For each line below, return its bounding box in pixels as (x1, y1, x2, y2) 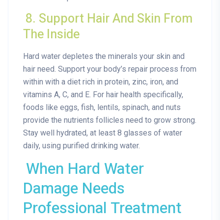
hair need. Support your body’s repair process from (23, 64, 196, 74)
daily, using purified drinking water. (23, 141, 140, 151)
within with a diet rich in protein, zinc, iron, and (23, 77, 178, 87)
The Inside (23, 26, 80, 44)
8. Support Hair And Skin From (26, 10, 192, 28)
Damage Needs (23, 178, 125, 200)
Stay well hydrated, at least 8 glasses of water (23, 128, 182, 138)
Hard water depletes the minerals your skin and (23, 52, 185, 61)
